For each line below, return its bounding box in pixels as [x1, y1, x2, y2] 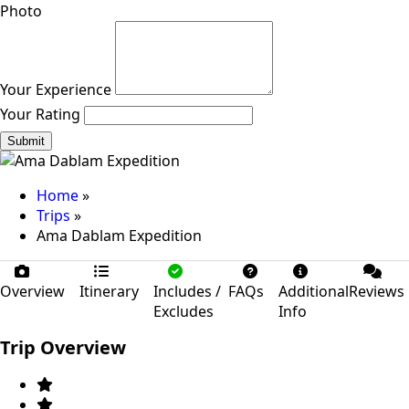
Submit [7, 133, 45, 148]
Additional [278, 280, 349, 301]
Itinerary [79, 280, 139, 301]
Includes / [153, 280, 221, 301]
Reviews [349, 280, 404, 301]
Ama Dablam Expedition [37, 225, 202, 246]
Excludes [153, 300, 214, 321]
